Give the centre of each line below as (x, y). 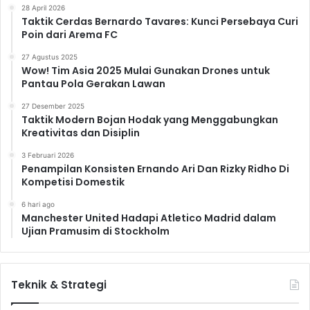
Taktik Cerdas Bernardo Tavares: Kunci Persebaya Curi (160, 22)
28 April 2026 (43, 8)
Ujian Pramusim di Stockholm (95, 231)
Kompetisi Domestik (73, 182)
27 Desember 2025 (53, 106)
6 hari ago (38, 204)
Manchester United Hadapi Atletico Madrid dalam (149, 218)
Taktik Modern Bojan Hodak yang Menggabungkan (150, 120)
